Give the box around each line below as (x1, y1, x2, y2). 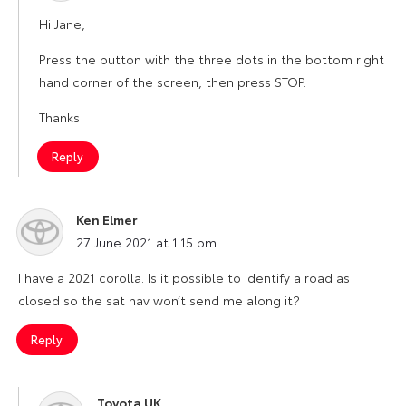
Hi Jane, (39, 14, 85, 33)
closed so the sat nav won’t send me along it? (18, 290, 300, 309)
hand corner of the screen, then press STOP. (39, 72, 306, 91)
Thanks (39, 107, 80, 126)
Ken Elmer (76, 209, 138, 228)
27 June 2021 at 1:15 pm (76, 232, 217, 251)
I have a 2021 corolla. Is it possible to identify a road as (18, 267, 350, 286)
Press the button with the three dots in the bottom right (39, 49, 384, 68)
